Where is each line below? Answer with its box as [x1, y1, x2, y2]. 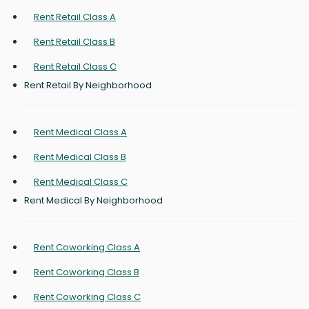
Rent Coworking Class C [34, 290, 141, 304]
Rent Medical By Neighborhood [24, 194, 163, 208]
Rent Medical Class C [34, 175, 128, 189]
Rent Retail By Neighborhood [24, 79, 152, 92]
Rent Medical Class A [34, 126, 127, 139]
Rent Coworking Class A [34, 241, 140, 255]
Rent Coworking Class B [34, 266, 139, 279]
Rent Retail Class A [34, 10, 116, 24]
